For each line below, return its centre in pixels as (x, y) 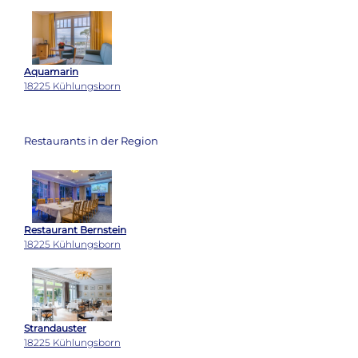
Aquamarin (51, 72)
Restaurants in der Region (91, 141)
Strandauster (55, 328)
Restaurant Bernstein (75, 230)
